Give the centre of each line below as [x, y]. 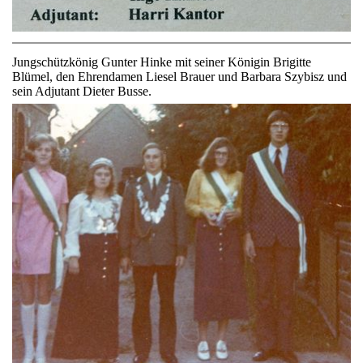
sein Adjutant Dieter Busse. [82, 92]
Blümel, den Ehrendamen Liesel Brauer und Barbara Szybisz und [179, 77]
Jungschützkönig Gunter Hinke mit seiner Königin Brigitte [162, 62]
